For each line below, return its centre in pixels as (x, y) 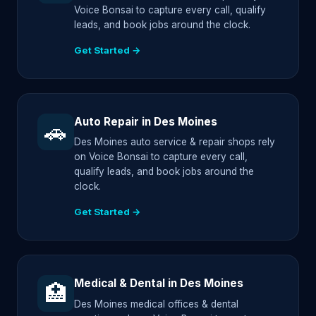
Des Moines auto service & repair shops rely (175, 142)
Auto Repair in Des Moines (146, 122)
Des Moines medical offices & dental (156, 304)
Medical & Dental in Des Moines (159, 284)
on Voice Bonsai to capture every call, (161, 157)
